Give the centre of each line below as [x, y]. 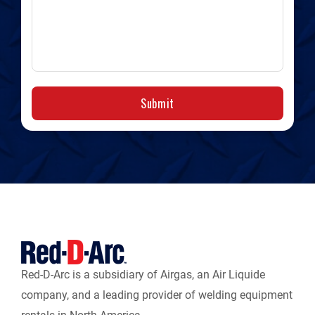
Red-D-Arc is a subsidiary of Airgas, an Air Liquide [143, 274]
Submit [157, 103]
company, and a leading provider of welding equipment [157, 295]
